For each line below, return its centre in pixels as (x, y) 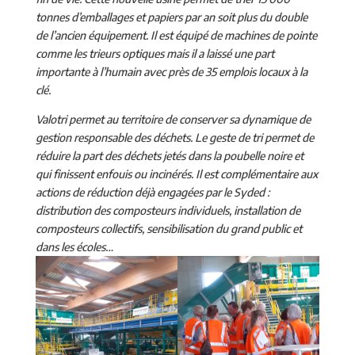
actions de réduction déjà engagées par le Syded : (152, 192)
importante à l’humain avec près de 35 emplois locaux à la (171, 71)
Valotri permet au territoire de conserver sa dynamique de (173, 119)
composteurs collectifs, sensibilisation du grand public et (168, 228)
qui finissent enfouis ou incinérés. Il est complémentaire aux (176, 174)
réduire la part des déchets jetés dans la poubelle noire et (169, 155)
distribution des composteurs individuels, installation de (168, 210)
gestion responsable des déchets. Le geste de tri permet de (174, 137)
